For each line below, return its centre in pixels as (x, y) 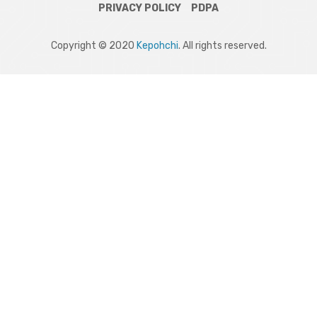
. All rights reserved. (222, 46)
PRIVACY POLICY (139, 8)
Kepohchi (157, 46)
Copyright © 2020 (93, 46)
